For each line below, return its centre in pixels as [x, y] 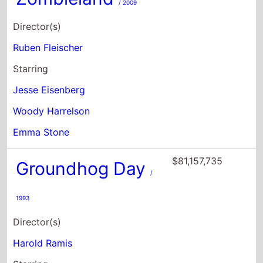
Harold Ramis [43, 169]
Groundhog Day [83, 95]
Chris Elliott [39, 254]
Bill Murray [37, 212]
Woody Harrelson [52, 37]
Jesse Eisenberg [49, 16]
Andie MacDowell [52, 233]
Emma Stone [41, 58]
